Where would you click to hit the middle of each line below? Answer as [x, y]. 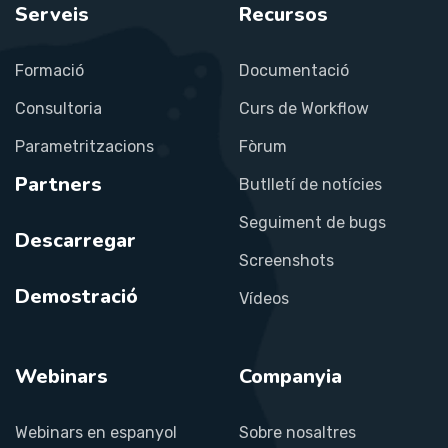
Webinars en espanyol [96, 432]
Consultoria [58, 108]
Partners [58, 184]
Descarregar [75, 240]
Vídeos [264, 298]
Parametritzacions [84, 146]
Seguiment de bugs [312, 222]
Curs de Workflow [304, 108]
